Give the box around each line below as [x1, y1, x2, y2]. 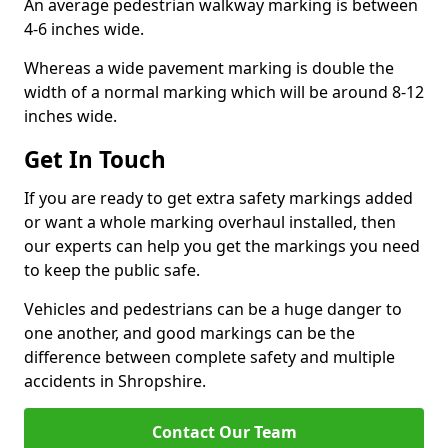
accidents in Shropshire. [24, 370, 206, 392]
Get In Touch [24, 144, 166, 175]
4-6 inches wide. [24, 18, 144, 40]
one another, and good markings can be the [24, 322, 355, 344]
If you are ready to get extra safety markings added [24, 187, 413, 209]
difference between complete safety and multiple [24, 346, 395, 368]
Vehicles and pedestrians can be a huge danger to [24, 298, 402, 320]
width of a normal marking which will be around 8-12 [24, 81, 424, 103]
